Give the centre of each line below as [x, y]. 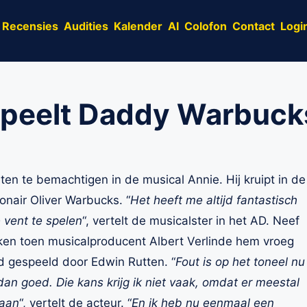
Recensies [30, 26]
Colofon [206, 26]
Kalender [138, 26]
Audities [86, 26]
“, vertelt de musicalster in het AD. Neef [191, 221]
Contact [254, 26]
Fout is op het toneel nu [240, 262]
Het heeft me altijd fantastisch [214, 200]
